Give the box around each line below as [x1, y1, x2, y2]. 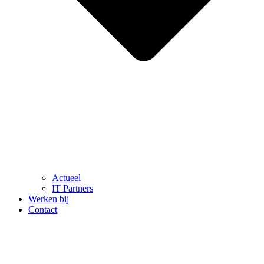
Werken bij [28, 193, 69, 204]
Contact [28, 204, 57, 214]
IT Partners [52, 183, 93, 193]
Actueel [52, 172, 81, 183]
